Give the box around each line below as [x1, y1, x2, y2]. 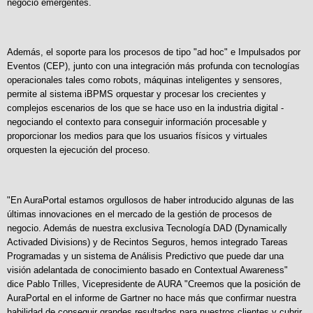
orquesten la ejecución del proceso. [7, 145, 150, 156]
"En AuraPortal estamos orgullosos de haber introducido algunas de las [7, 195, 294, 206]
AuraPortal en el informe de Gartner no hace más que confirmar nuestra [7, 293, 296, 304]
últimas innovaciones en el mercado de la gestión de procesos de [7, 209, 272, 220]
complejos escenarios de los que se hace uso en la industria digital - [7, 103, 284, 114]
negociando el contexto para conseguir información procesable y [7, 117, 267, 128]
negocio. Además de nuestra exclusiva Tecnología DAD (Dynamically [7, 223, 287, 234]
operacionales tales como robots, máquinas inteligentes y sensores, [7, 75, 282, 86]
